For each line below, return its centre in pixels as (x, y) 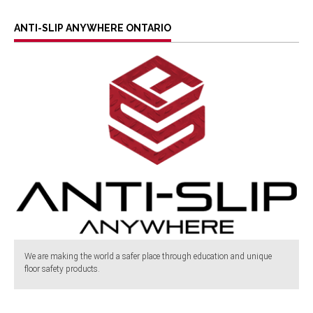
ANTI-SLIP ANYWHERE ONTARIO (93, 28)
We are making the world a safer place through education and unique (148, 257)
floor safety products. (62, 269)
